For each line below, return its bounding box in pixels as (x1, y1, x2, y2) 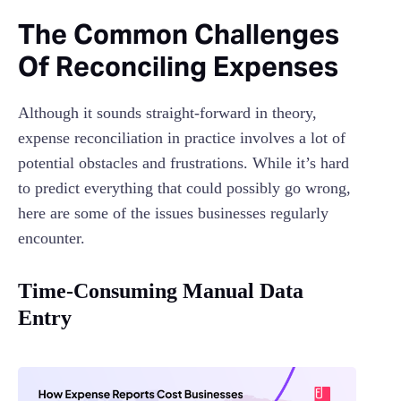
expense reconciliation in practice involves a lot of (18, 129, 346, 148)
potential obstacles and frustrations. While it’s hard (18, 154, 349, 173)
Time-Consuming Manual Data (18, 279, 303, 303)
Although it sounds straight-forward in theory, (18, 104, 317, 123)
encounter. (18, 229, 85, 248)
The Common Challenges (18, 17, 339, 52)
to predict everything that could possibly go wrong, (18, 179, 351, 198)
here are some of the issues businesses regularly (18, 204, 328, 223)
